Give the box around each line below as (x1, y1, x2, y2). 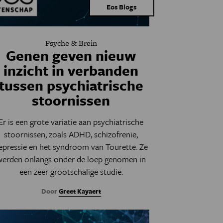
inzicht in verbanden (3, 60, 139, 80)
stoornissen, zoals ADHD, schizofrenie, (4, 128, 138, 140)
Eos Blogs (107, 1, 137, 12)
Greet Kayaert (58, 186, 101, 196)
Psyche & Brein (45, 37, 97, 49)
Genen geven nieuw (6, 45, 136, 65)
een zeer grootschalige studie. (19, 165, 123, 178)
